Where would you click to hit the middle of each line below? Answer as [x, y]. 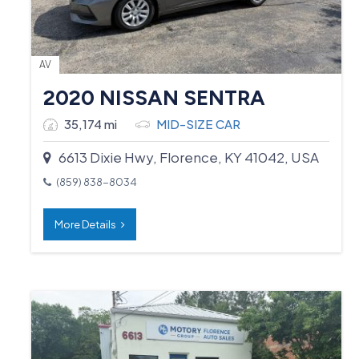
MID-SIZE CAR [199, 123]
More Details [88, 224]
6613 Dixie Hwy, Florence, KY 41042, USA [186, 157]
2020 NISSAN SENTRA [155, 97]
